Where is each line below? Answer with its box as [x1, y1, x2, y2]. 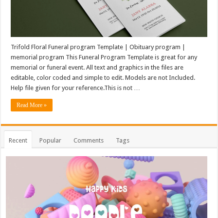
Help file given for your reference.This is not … [11, 84, 141, 91]
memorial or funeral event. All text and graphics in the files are [11, 63, 184, 71]
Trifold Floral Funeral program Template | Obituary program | [11, 43, 186, 51]
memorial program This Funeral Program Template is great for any [11, 53, 198, 61]
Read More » [17, 101, 47, 109]
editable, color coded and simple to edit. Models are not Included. [11, 73, 196, 81]
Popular [39, 136, 62, 144]
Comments [73, 136, 104, 144]
